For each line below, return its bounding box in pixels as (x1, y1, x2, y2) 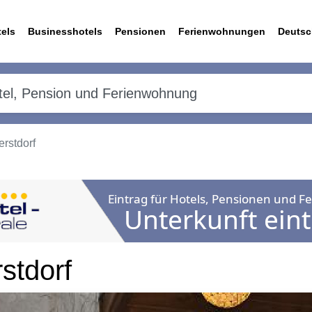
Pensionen (115, 26, 166, 37)
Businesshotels (28, 26, 102, 37)
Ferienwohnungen (178, 26, 265, 37)
